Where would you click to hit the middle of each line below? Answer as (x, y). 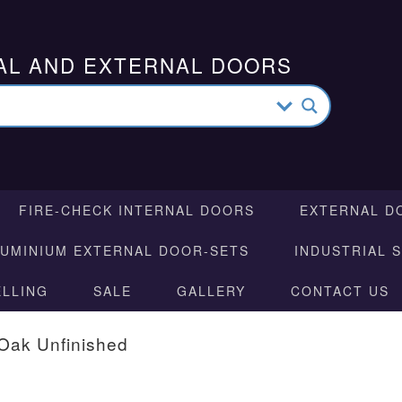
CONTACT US (340, 291)
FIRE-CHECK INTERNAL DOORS (137, 210)
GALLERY (211, 291)
